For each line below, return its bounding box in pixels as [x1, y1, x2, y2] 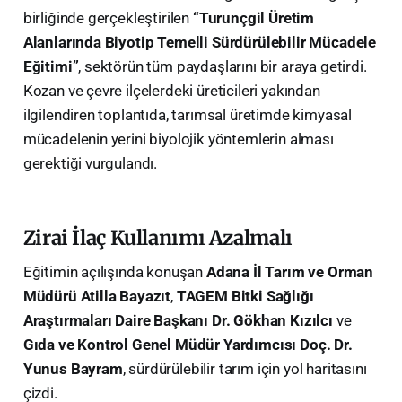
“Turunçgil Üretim [192, 8, 315, 27]
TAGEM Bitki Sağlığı [176, 286, 314, 305]
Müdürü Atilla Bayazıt [22, 286, 171, 305]
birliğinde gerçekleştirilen [22, 8, 193, 27]
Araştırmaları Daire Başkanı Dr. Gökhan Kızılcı [22, 310, 333, 329]
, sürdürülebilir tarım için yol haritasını [122, 359, 367, 378]
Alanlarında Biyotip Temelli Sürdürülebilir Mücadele [22, 32, 377, 51]
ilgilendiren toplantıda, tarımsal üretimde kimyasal [22, 105, 353, 124]
